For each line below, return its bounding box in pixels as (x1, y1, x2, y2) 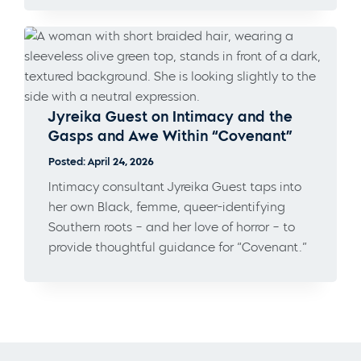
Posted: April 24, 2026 (48, 155, 154, 168)
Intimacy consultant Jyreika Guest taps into (48, 179, 301, 194)
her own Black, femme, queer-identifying (48, 199, 285, 214)
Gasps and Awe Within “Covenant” (48, 127, 293, 145)
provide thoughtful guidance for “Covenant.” (48, 239, 307, 255)
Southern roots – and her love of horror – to (48, 219, 295, 234)
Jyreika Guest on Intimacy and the (48, 107, 293, 126)
